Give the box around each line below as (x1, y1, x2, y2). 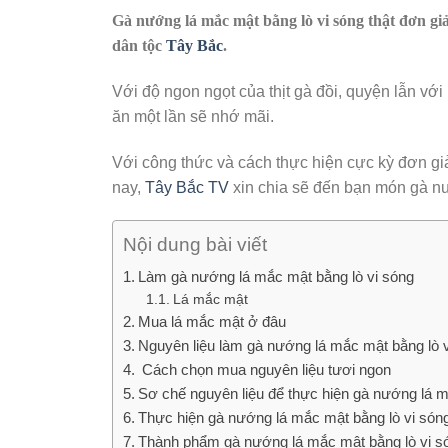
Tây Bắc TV (145, 178, 229, 196)
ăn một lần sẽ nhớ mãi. (112, 107, 274, 125)
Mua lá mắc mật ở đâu (138, 313, 287, 331)
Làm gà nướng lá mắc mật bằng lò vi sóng (138, 268, 415, 286)
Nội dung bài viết (123, 234, 267, 256)
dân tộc (112, 37, 166, 54)
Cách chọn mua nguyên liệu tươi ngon (138, 361, 392, 379)
